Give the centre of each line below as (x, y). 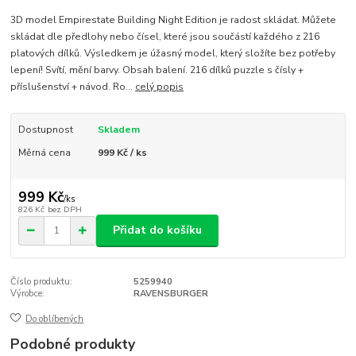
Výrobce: (28, 293)
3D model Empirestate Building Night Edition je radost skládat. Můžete (174, 20)
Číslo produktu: (42, 281)
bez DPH (64, 209)
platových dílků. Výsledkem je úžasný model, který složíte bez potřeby (173, 54)
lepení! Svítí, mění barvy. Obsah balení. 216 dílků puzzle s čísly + (157, 70)
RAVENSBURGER (170, 293)
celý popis (160, 87)
